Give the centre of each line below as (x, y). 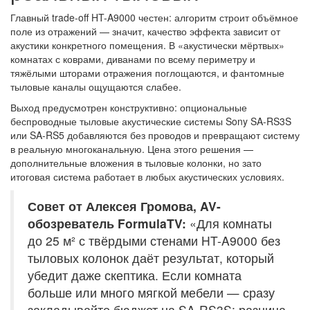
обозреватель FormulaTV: (107, 224)
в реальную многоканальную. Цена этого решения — (132, 149)
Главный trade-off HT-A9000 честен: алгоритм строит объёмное (154, 18)
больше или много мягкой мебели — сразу (151, 293)
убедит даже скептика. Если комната (135, 275)
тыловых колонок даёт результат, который (151, 258)
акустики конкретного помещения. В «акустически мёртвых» (147, 45)
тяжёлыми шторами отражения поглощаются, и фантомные (147, 73)
